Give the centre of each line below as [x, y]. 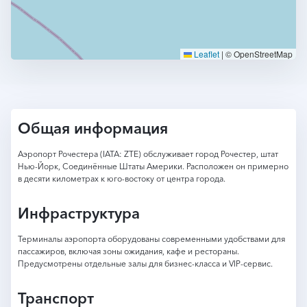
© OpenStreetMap [258, 54]
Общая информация [93, 128]
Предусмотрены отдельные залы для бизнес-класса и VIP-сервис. [145, 263]
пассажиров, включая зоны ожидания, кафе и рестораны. [128, 251]
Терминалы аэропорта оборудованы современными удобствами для [151, 239]
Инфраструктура [79, 213]
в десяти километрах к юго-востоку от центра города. [122, 179]
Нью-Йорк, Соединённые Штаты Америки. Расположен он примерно [153, 166]
